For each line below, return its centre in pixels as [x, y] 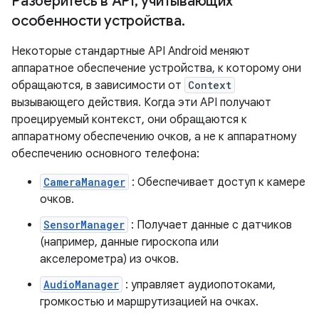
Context [210, 85]
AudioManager [81, 285]
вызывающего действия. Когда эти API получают [141, 103]
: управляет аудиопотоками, [199, 285]
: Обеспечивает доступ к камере [217, 183]
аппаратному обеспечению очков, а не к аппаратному [154, 137]
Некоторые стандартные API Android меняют [131, 52]
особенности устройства [96, 21]
